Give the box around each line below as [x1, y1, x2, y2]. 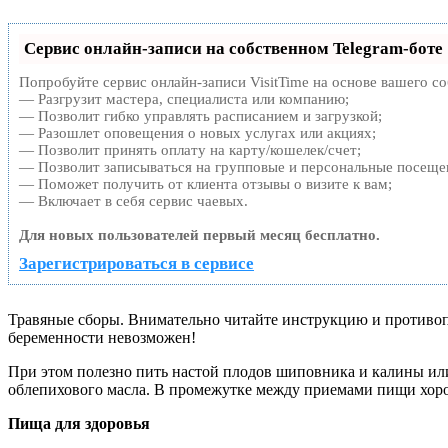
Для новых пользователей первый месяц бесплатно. [19, 226, 380, 243]
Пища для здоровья [8, 414, 150, 432]
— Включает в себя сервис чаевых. [19, 192, 248, 209]
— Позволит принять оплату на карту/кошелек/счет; [19, 141, 361, 158]
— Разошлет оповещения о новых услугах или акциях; [19, 124, 376, 141]
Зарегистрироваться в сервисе [19, 253, 254, 273]
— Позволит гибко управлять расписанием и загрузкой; [19, 107, 382, 124]
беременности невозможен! [8, 328, 196, 346]
